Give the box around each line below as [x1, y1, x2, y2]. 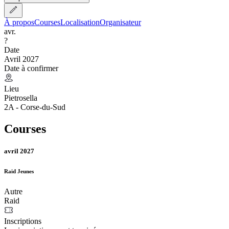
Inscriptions [4, 216, 41, 225]
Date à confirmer [4, 63, 58, 73]
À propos [4, 17, 34, 27]
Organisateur [100, 17, 141, 27]
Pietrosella [4, 93, 37, 102]
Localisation [60, 17, 100, 27]
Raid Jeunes [4, 168, 34, 174]
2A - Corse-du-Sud [4, 102, 65, 111]
